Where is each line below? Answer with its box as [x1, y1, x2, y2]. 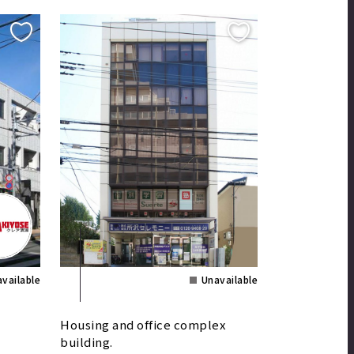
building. [60, 333, 113, 351]
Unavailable [201, 273, 258, 287]
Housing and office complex [60, 316, 225, 333]
